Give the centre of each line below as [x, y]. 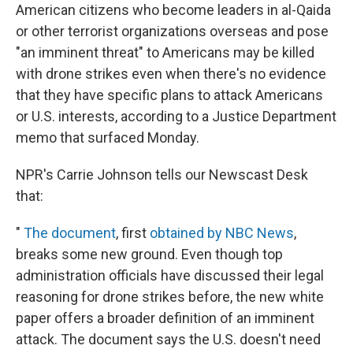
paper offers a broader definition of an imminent [165, 318]
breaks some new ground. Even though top [149, 254]
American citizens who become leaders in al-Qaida [173, 10]
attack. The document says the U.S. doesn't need [168, 339]
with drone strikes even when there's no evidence [171, 74]
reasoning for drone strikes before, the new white [170, 297]
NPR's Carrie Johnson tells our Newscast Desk [162, 175]
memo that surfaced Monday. [108, 137]
